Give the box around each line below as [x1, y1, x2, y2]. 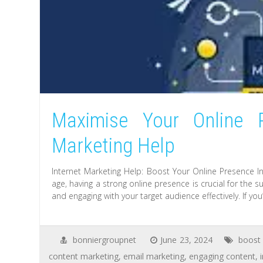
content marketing [49, 250, 119, 262]
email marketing [123, 250, 185, 262]
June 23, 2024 [160, 234, 213, 245]
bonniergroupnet [72, 234, 136, 245]
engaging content [189, 250, 256, 262]
